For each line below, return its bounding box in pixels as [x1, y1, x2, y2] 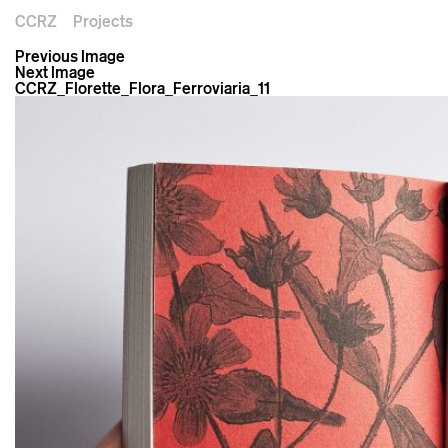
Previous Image [15, 46, 125, 66]
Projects [73, 10, 133, 31]
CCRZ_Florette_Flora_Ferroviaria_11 [15, 78, 270, 98]
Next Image [15, 62, 95, 82]
